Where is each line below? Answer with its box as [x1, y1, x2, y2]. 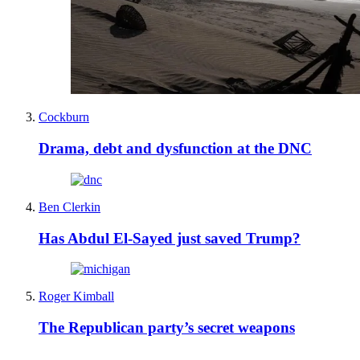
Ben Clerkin [39, 199, 100, 214]
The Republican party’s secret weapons [39, 318, 295, 336]
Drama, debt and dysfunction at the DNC [39, 140, 312, 157]
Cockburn [39, 110, 89, 125]
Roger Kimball [39, 289, 114, 304]
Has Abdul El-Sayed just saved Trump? [39, 229, 301, 247]
